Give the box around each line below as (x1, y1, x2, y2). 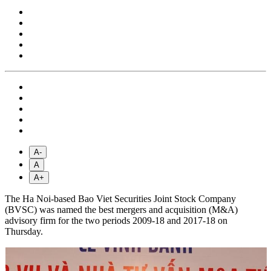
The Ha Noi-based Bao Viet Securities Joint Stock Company (5, 194, 236, 204)
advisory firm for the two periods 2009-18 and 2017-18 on (5, 215, 227, 226)
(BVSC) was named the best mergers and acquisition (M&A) (5, 204, 238, 215)
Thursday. (5, 226, 43, 237)
